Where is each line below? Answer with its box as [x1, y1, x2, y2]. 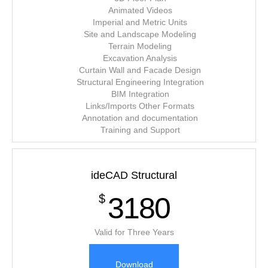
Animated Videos [108, 5, 172, 15]
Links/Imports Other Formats [86, 101, 194, 111]
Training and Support [100, 125, 180, 135]
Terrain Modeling [108, 41, 172, 51]
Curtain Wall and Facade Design [79, 65, 201, 75]
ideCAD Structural [91, 169, 177, 181]
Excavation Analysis [103, 53, 177, 63]
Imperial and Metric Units [93, 17, 187, 27]
